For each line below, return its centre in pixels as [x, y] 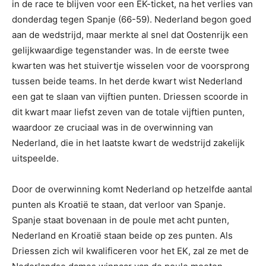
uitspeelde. [35, 158]
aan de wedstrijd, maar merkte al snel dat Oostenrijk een [130, 34]
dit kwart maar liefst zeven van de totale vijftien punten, [128, 112]
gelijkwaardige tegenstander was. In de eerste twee [121, 50]
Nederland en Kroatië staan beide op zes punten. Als [122, 235]
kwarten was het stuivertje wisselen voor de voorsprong [131, 65]
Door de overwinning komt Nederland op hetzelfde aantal [132, 189]
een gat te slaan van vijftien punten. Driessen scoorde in [130, 96]
